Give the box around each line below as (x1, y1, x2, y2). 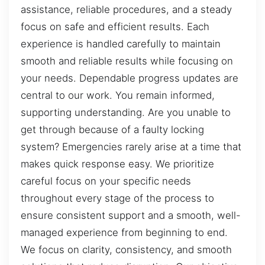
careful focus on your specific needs (21, 174, 191, 187)
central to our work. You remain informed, (21, 89, 215, 101)
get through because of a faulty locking (21, 123, 204, 135)
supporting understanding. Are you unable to (21, 106, 231, 118)
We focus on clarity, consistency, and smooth (21, 243, 232, 256)
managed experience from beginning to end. (21, 226, 228, 238)
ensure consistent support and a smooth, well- (21, 209, 241, 221)
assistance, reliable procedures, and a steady (21, 3, 232, 15)
